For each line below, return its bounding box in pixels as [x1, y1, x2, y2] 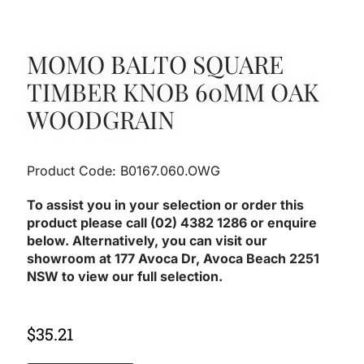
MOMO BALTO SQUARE [27, 47, 284, 80]
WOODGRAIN [27, 102, 175, 136]
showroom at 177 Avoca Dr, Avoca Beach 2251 [27, 249, 320, 266]
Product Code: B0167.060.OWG [27, 162, 221, 179]
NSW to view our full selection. [27, 267, 227, 284]
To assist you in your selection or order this [27, 196, 305, 213]
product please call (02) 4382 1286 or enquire [27, 214, 318, 231]
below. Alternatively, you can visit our [27, 232, 268, 249]
